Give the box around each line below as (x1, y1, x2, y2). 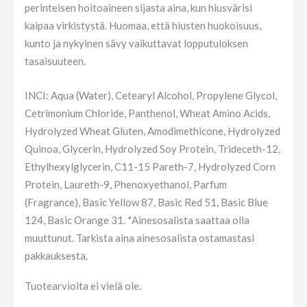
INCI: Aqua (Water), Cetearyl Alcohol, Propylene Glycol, (25, 88, 277, 101)
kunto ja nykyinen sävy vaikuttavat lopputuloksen (25, 36, 248, 49)
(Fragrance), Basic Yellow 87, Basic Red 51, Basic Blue (25, 195, 268, 208)
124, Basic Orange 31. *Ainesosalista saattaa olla (25, 213, 249, 226)
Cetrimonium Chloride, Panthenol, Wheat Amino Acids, (25, 106, 270, 119)
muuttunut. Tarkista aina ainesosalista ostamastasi (25, 231, 254, 244)
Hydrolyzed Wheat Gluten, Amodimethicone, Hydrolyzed (25, 124, 280, 137)
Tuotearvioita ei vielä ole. (25, 279, 141, 292)
